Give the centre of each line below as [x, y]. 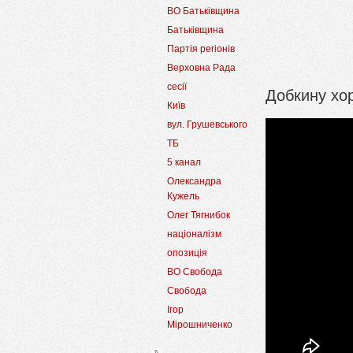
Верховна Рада [201, 68]
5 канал [184, 163]
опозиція [187, 253]
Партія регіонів [201, 49]
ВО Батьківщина [203, 11]
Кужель [183, 197]
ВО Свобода [195, 272]
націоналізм [194, 234]
